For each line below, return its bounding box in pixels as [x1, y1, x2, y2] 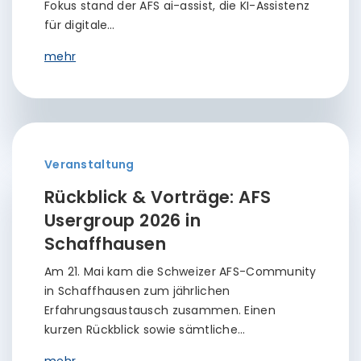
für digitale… [44, 17, 115, 33]
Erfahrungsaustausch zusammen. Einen [44, 302, 276, 318]
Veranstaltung [44, 156, 135, 172]
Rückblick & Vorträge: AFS [44, 185, 272, 209]
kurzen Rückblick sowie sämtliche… [44, 322, 246, 338]
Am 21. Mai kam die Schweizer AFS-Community [44, 263, 317, 280]
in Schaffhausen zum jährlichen [44, 283, 230, 299]
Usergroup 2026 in [44, 209, 201, 232]
